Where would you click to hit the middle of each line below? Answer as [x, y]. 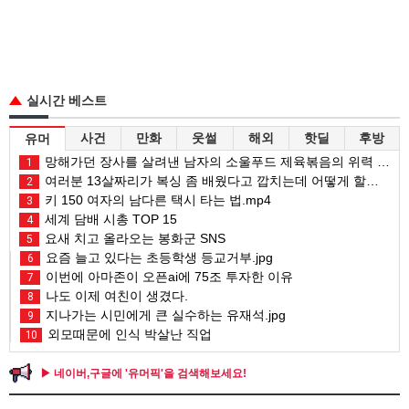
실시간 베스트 [67, 100]
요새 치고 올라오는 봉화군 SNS [133, 238]
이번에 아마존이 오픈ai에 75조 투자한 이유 [168, 276]
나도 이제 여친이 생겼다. [115, 295]
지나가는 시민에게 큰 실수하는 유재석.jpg [164, 315]
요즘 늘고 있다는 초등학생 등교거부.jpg [157, 257]
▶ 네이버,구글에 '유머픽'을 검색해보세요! [143, 373]
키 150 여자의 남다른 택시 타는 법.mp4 [156, 199]
